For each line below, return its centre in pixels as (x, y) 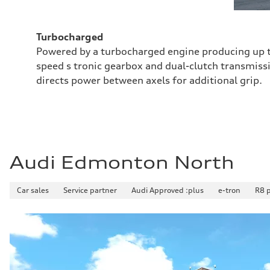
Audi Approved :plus (168, 190)
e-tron (229, 190)
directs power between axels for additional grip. (149, 80)
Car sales (33, 190)
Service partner (90, 190)
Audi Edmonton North (122, 163)
